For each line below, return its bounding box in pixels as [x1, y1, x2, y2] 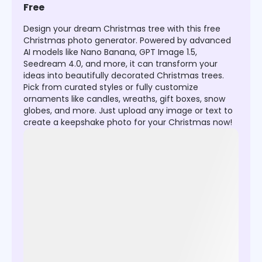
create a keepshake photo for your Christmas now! [23, 116, 232, 129]
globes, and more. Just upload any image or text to [23, 105, 233, 117]
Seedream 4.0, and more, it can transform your [23, 58, 218, 70]
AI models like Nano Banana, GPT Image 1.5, [23, 46, 197, 58]
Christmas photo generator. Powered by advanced [23, 35, 231, 47]
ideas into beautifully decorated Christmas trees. [23, 70, 224, 82]
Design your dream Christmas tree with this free [23, 23, 220, 35]
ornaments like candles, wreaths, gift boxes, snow [23, 93, 225, 105]
